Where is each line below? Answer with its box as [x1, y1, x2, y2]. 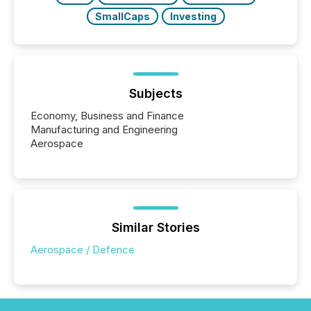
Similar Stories [111, 220, 200, 235]
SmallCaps [94, 10, 150, 23]
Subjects [128, 86, 183, 101]
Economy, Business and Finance [31, 109, 184, 123]
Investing [169, 10, 217, 23]
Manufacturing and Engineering [31, 123, 178, 137]
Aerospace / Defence [31, 243, 135, 257]
